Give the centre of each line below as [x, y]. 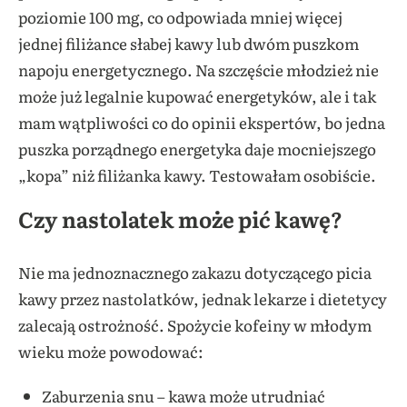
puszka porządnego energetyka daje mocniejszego [197, 148]
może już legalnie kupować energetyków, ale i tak [197, 95]
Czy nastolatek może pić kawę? [180, 218]
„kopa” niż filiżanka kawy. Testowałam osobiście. [197, 174]
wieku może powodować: [111, 351]
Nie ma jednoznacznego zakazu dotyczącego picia [195, 272]
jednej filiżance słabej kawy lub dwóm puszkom [189, 43]
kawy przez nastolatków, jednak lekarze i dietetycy [203, 298]
